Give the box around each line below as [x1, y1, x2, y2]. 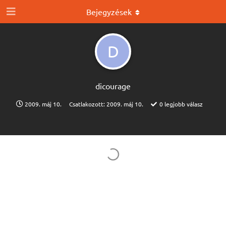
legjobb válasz [162, 100, 203, 108]
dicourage [95, 81, 131, 91]
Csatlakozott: [69, 100, 106, 108]
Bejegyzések [86, 7, 132, 17]
